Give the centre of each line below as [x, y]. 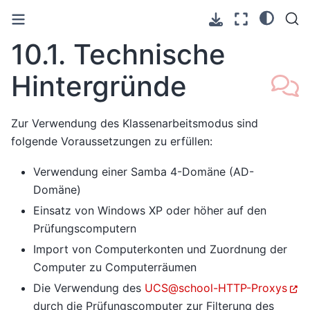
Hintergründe [99, 86]
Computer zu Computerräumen [115, 267]
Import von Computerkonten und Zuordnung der [160, 249]
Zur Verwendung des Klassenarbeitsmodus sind [135, 123]
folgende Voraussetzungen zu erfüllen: [112, 141]
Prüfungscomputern [85, 229]
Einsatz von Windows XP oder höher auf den [150, 211]
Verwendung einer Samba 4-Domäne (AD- [144, 172]
